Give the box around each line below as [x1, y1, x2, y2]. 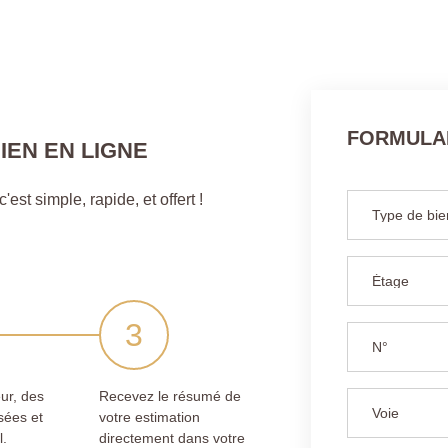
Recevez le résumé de [98, 387, 241, 404]
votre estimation [98, 408, 200, 425]
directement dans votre [98, 429, 245, 446]
